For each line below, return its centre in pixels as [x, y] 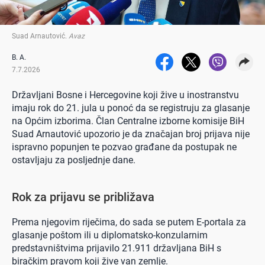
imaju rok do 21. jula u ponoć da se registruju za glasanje [131, 108]
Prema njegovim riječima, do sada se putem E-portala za [129, 222]
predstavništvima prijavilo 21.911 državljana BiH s [117, 248]
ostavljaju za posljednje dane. [74, 160]
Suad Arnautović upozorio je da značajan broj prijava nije [131, 134]
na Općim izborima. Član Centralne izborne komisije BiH [128, 121]
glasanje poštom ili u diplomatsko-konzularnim [110, 235]
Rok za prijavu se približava [83, 197]
